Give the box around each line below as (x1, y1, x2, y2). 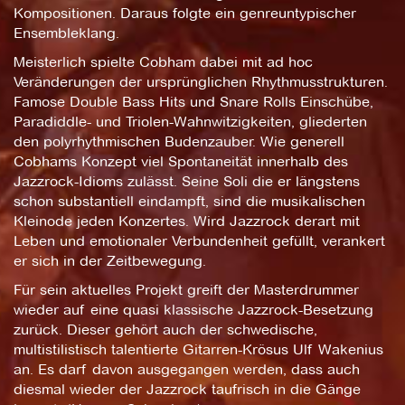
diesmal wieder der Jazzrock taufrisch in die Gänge (14, 380, 361, 398)
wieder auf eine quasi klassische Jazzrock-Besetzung (14, 300, 373, 318)
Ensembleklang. (14, 24, 119, 42)
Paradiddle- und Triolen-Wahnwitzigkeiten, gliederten (14, 112, 367, 130)
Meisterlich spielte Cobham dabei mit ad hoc (14, 52, 313, 71)
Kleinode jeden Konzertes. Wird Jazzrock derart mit (14, 212, 360, 230)
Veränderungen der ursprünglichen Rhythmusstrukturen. (14, 72, 388, 90)
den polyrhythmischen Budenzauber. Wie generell (14, 132, 344, 150)
